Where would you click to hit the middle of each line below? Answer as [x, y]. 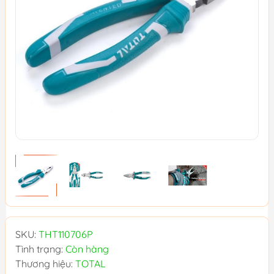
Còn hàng [87, 249]
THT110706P [66, 234]
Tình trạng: [40, 249]
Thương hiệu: [45, 263]
